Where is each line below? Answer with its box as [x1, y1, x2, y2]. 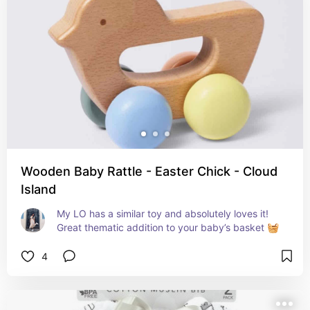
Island [21, 182, 56, 197]
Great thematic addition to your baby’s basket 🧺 [57, 221, 279, 233]
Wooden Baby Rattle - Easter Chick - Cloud [21, 164, 277, 179]
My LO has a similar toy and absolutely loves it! [57, 208, 268, 219]
